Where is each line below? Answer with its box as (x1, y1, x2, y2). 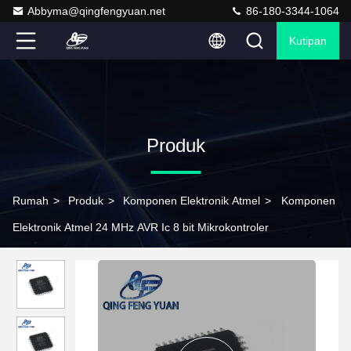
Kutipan (289, 34, 327, 47)
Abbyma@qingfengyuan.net (27, 5, 165, 17)
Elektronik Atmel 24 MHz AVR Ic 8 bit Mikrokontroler (13, 221, 269, 233)
